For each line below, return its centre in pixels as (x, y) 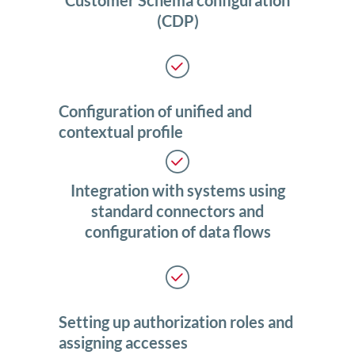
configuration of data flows (177, 232)
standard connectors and (177, 211)
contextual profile (121, 132)
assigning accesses (123, 343)
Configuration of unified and (155, 111)
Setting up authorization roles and (176, 322)
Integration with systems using (177, 191)
